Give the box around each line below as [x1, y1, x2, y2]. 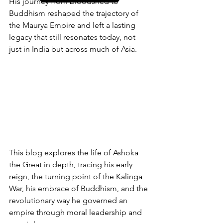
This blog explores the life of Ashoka [9, 147, 140, 157]
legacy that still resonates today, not [9, 32, 137, 42]
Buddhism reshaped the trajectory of [9, 8, 140, 18]
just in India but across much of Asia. [9, 44, 137, 54]
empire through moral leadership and [9, 207, 144, 217]
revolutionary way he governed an [9, 195, 129, 205]
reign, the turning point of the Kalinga [9, 171, 144, 181]
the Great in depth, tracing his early [9, 159, 134, 169]
